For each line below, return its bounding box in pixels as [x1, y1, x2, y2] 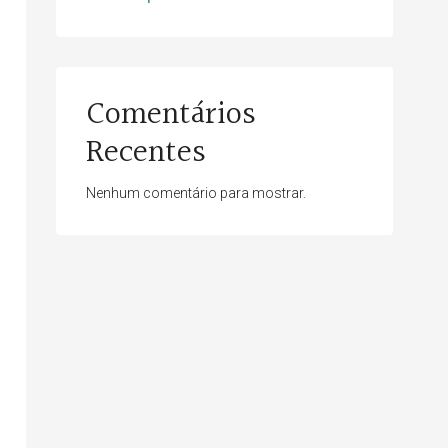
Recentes [86, 128, 207, 179]
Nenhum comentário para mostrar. [86, 185, 307, 201]
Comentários [86, 90, 257, 141]
